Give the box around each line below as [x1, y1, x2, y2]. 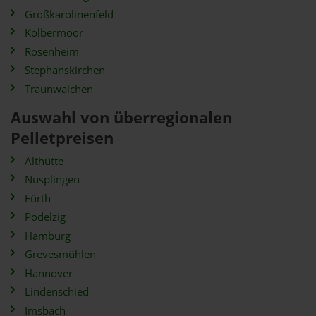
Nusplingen [25, 172, 80, 187]
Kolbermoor [25, 25, 83, 40]
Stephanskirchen [25, 63, 105, 78]
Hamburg [25, 228, 71, 243]
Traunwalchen [25, 81, 93, 97]
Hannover [25, 265, 73, 281]
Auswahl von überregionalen [11, 106, 232, 128]
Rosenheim [25, 44, 79, 59]
